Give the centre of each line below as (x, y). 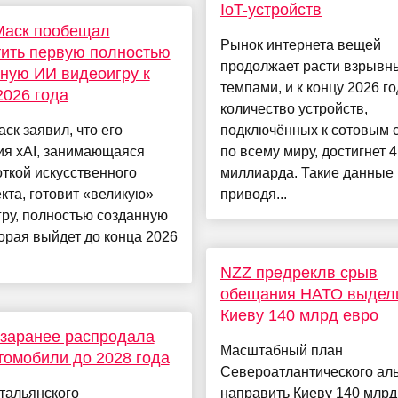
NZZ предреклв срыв (298, 273)
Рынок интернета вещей (300, 45)
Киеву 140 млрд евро (299, 316)
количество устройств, (294, 109)
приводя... (253, 195)
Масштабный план (281, 351)
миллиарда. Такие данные (306, 173)
